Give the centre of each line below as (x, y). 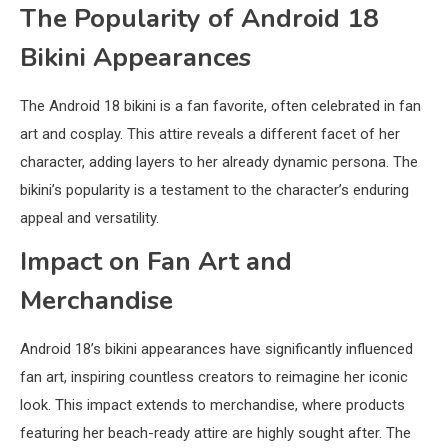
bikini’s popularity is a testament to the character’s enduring (214, 189)
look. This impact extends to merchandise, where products (212, 404)
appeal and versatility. (89, 217)
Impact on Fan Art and (156, 261)
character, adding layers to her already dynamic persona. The (219, 161)
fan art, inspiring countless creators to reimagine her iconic (214, 376)
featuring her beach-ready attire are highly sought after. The (215, 432)
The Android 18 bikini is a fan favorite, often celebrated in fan (220, 105)
